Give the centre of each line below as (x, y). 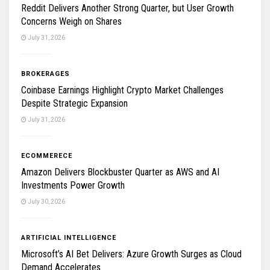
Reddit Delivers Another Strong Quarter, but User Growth (127, 8)
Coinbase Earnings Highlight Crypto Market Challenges (122, 90)
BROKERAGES (46, 74)
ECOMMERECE (47, 156)
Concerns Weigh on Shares (71, 22)
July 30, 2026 (46, 202)
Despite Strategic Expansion (74, 104)
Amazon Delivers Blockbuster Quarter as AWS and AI (120, 172)
